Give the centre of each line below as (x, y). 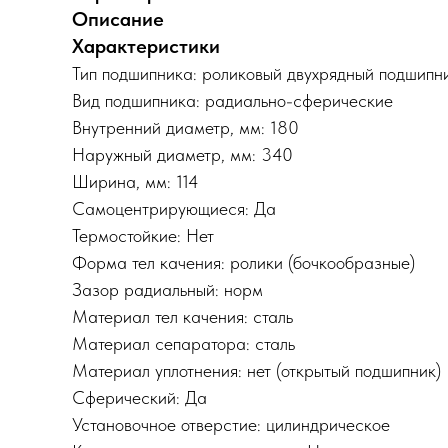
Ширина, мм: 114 (135, 181)
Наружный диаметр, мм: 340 (182, 154)
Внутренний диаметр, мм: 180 (185, 127)
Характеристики (146, 46)
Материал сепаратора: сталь (183, 343)
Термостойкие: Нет (143, 235)
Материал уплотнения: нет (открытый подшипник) (256, 370)
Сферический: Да (139, 397)
